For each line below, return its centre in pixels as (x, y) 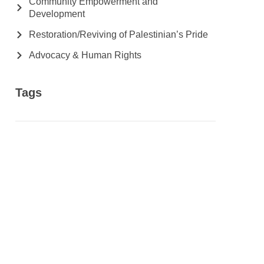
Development (57, 14)
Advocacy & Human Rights (85, 55)
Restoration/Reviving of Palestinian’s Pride (118, 34)
